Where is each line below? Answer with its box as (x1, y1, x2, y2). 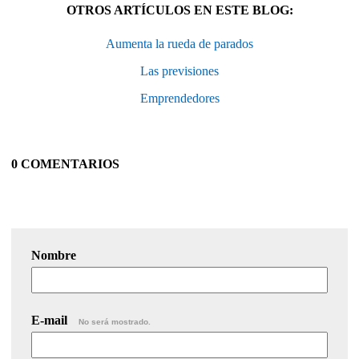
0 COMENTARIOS (11, 156, 119, 171)
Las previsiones (140, 63, 219, 78)
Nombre (31, 248, 76, 262)
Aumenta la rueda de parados (106, 36, 253, 50)
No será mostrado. (79, 317, 151, 326)
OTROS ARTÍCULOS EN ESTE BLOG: (66, 2, 293, 17)
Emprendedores (139, 91, 220, 105)
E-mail (31, 313, 71, 327)
